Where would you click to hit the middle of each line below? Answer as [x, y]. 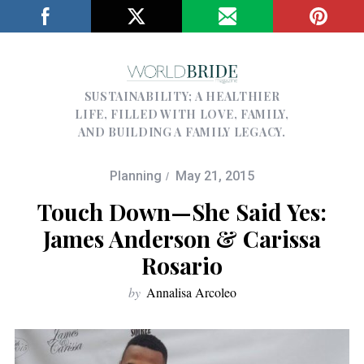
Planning [136, 175]
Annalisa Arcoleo [191, 292]
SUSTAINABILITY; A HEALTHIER [182, 96]
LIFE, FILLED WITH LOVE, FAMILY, [182, 114]
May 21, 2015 [215, 175]
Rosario [182, 265]
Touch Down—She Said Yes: [182, 211]
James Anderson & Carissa [182, 238]
